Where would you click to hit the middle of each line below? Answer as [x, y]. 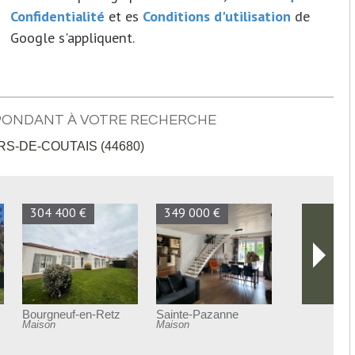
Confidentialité [58, 16]
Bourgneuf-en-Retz [73, 315]
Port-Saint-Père [194, 315]
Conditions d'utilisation [217, 16]
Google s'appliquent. [73, 37]
